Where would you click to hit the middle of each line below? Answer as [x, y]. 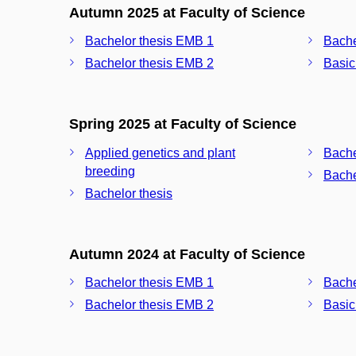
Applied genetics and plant [160, 153]
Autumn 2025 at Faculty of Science [187, 12]
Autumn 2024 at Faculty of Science [187, 254]
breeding [110, 171]
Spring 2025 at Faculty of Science [183, 124]
